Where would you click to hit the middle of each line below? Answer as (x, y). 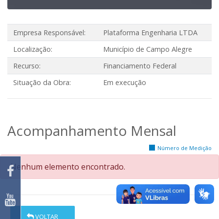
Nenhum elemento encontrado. (68, 167)
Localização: (33, 49)
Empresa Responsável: (49, 33)
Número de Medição (185, 148)
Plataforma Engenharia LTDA (150, 33)
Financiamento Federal (140, 66)
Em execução (125, 82)
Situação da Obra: (42, 82)
